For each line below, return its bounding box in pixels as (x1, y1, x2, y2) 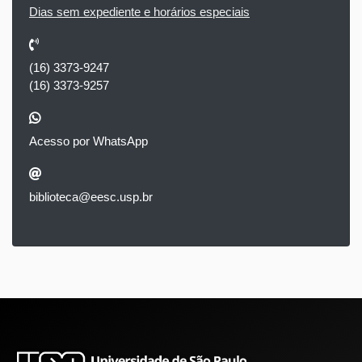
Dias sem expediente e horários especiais (29, 5, 250, 19)
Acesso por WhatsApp (29, 134, 148, 149)
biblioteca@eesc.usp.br (29, 190, 153, 204)
